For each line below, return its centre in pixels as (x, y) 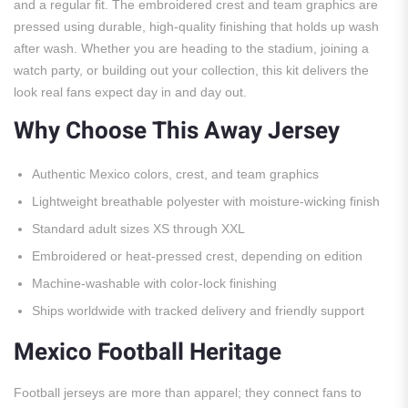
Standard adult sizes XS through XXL (138, 228)
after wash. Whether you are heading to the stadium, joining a (191, 48)
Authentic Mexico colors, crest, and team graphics (175, 173)
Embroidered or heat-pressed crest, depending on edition (197, 255)
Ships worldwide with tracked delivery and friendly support (198, 310)
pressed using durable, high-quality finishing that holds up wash (196, 26)
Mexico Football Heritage (148, 352)
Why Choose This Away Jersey (177, 131)
